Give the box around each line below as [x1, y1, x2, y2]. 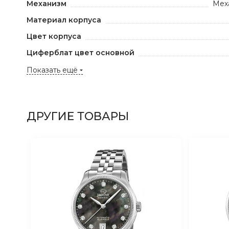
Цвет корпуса [27, 32, 81, 41]
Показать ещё [27, 65, 78, 75]
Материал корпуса [27, 15, 101, 25]
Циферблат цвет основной [27, 48, 134, 57]
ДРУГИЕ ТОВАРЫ [27, 109, 129, 123]
